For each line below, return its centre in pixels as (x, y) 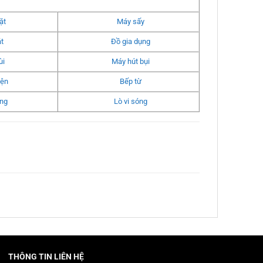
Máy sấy (130, 22)
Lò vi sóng (130, 102)
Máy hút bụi (130, 62)
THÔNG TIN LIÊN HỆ (46, 257)
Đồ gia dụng (130, 42)
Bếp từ (130, 82)
